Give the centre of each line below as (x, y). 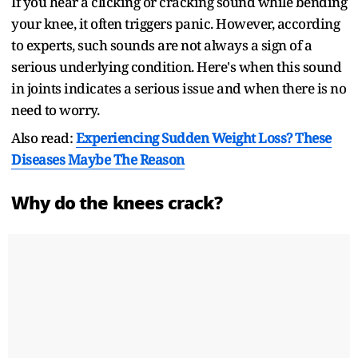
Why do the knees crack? (117, 203)
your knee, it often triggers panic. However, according (175, 23)
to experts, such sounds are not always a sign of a (161, 45)
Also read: (44, 137)
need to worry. (55, 109)
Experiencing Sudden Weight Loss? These (203, 137)
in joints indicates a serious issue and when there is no (179, 88)
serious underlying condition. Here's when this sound (176, 66)
